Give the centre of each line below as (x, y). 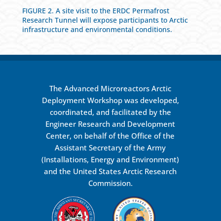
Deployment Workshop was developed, (110, 100)
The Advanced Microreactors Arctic (110, 89)
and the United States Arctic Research (110, 171)
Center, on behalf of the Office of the (110, 136)
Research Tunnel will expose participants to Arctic (105, 20)
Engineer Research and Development (110, 124)
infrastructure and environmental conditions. (97, 30)
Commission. (110, 183)
